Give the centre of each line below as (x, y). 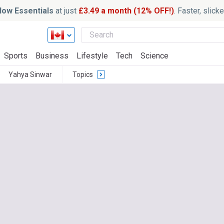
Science (154, 56)
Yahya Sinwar (30, 74)
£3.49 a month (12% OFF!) (126, 10)
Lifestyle (92, 56)
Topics (83, 74)
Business (52, 56)
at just (66, 10)
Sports (16, 56)
